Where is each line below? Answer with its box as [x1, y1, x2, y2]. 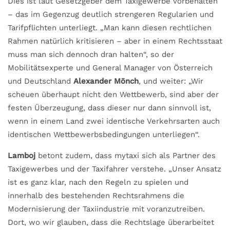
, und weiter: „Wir [139, 76, 203, 86]
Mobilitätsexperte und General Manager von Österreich [8, 63, 213, 72]
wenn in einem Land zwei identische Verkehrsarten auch [8, 116, 220, 126]
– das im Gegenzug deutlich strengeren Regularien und [8, 9, 214, 19]
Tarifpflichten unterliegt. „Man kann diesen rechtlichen [8, 23, 212, 32]
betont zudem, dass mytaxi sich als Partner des [35, 150, 216, 160]
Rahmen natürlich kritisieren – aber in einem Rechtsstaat [8, 36, 222, 46]
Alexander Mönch [73, 76, 139, 86]
